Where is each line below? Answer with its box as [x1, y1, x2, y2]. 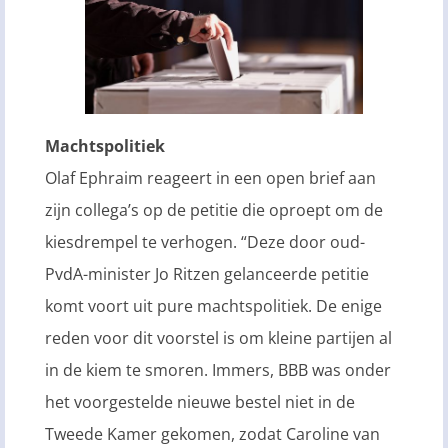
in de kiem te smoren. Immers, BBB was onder [45, 359, 391, 382]
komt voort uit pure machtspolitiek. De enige [45, 295, 382, 318]
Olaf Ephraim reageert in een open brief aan [45, 167, 376, 190]
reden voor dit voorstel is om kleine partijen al [45, 327, 392, 350]
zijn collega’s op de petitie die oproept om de [45, 199, 383, 222]
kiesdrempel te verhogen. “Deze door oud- [45, 231, 365, 254]
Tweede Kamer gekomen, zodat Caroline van [45, 423, 380, 446]
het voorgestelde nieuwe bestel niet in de [45, 391, 355, 414]
